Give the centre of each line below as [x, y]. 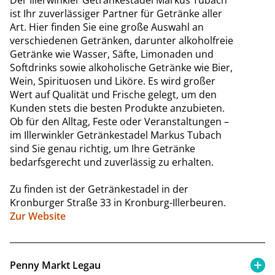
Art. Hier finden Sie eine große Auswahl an [107, 27]
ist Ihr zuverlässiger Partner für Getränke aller [116, 13]
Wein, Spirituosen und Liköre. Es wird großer [113, 81]
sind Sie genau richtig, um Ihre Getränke [103, 148]
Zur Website [38, 216]
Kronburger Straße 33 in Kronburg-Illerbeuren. [118, 202]
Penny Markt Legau [55, 265]
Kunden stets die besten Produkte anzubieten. [117, 108]
